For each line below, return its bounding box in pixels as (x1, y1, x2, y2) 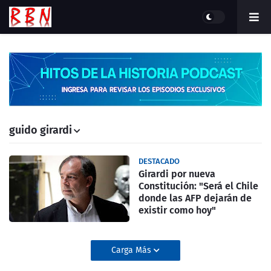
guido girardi (9, 123, 72, 137)
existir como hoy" (139, 204, 216, 216)
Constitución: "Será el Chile (139, 180, 258, 192)
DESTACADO (139, 157, 180, 166)
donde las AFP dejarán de (139, 192, 252, 204)
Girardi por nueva (139, 168, 215, 180)
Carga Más (111, 245, 154, 255)
